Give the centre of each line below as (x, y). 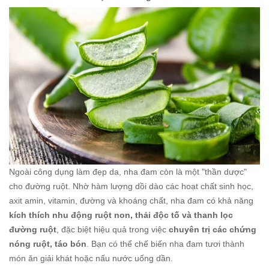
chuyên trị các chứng (213, 229)
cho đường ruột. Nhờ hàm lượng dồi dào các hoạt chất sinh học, (131, 186)
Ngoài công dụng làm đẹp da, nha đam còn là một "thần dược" (128, 171)
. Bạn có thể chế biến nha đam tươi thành (165, 243)
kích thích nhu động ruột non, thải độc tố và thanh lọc (121, 215)
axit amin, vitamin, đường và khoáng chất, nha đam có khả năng (131, 200)
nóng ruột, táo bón (48, 243)
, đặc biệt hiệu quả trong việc (113, 229)
